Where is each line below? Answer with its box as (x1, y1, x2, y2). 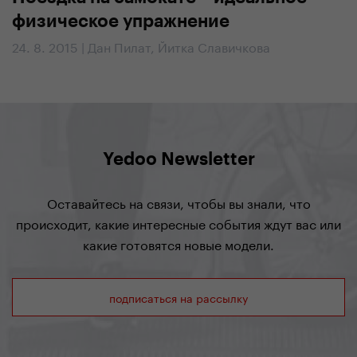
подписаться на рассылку (109, 288, 248, 306)
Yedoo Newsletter (102, 151, 255, 168)
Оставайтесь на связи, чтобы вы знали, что (46, 192, 311, 212)
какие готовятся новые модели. (83, 233, 274, 253)
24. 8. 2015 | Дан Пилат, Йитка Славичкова (12, 36, 270, 56)
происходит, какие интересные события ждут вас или (16, 213, 341, 233)
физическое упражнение (12, 13, 229, 30)
